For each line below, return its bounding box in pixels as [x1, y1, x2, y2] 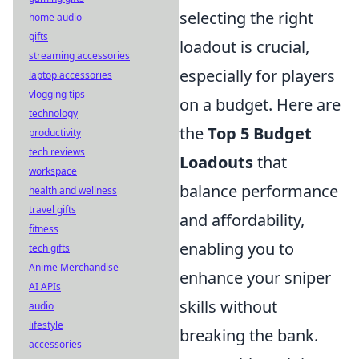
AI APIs [29, 280, 61, 293]
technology [29, 107, 78, 120]
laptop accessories [29, 68, 112, 82]
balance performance [179, 180, 338, 202]
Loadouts [179, 151, 253, 173]
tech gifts [29, 241, 70, 255]
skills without [179, 296, 277, 317]
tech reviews [29, 145, 85, 159]
